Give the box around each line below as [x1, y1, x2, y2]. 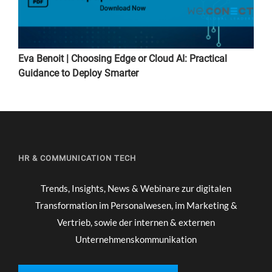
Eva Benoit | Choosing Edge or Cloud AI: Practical [18, 52, 227, 64]
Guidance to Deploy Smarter [18, 67, 138, 79]
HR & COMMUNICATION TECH [18, 153, 136, 163]
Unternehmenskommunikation [75, 233, 197, 245]
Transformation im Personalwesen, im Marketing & [35, 199, 237, 211]
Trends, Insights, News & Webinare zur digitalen [41, 182, 231, 194]
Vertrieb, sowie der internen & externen [57, 216, 215, 228]
